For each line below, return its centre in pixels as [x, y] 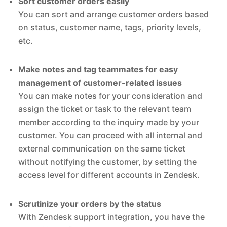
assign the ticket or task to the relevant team [105, 109]
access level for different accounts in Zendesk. [109, 175]
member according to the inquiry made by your [109, 122]
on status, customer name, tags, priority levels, [110, 28]
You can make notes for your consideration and [110, 96]
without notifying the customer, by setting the [108, 162]
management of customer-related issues [100, 83]
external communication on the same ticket [102, 149]
